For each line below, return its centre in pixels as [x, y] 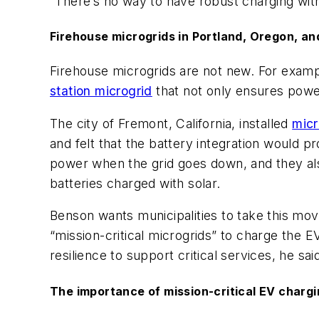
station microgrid [101, 91]
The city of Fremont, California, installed [171, 123]
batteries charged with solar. [135, 183]
